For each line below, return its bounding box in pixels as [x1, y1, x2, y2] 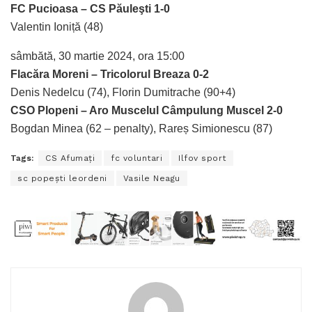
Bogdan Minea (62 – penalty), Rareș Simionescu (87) [10, 123, 272, 135]
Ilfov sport [178, 153, 226, 164]
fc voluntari [111, 153, 162, 164]
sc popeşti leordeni [17, 173, 107, 184]
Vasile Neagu [123, 173, 180, 184]
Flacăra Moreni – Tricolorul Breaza [10, 68, 193, 81]
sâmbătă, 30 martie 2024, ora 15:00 [10, 50, 185, 63]
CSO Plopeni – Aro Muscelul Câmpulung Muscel [10, 104, 264, 117]
